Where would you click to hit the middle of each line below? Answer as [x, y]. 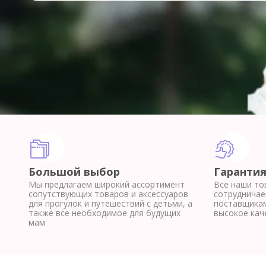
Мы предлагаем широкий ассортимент [107, 184]
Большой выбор [74, 172]
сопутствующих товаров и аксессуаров [108, 194]
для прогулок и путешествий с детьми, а [110, 203]
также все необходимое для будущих [104, 213]
